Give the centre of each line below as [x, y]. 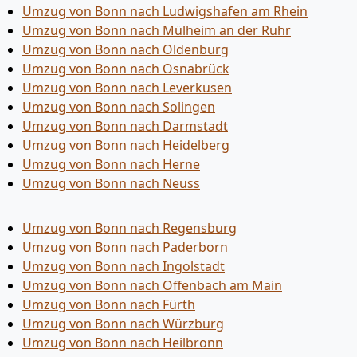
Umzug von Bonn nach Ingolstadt [124, 266]
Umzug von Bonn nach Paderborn [125, 247]
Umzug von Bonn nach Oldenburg [126, 49]
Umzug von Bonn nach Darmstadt [125, 126]
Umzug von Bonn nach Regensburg [129, 228]
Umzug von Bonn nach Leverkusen [127, 88]
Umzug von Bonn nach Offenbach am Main [152, 285]
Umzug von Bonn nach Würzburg [123, 324]
